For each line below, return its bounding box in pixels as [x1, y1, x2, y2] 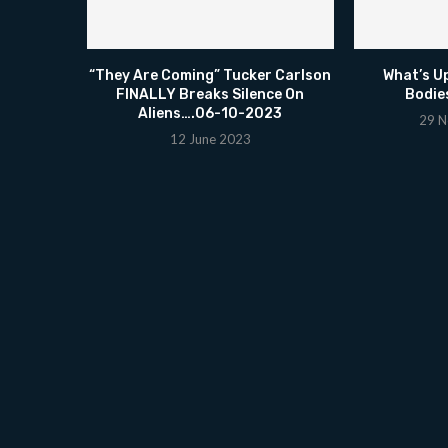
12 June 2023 [169, 130, 251, 147]
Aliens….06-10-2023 [138, 104, 283, 122]
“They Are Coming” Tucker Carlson [89, 66, 332, 84]
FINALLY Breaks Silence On [116, 85, 305, 103]
